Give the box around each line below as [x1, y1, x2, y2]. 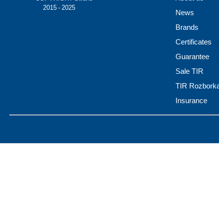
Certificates [175, 38, 212, 45]
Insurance [175, 96, 207, 104]
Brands [175, 23, 198, 31]
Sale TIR [175, 67, 203, 75]
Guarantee [175, 52, 209, 60]
